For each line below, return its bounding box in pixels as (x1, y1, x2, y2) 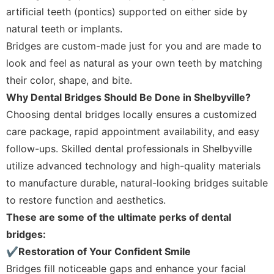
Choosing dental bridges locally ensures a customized (6, 108, 257, 120)
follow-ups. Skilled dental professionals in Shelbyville (6, 143, 252, 155)
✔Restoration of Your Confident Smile (6, 245, 191, 257)
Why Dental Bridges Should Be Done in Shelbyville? (6, 91, 251, 103)
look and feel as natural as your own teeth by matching (6, 57, 262, 69)
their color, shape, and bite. (6, 74, 132, 86)
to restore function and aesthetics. (6, 194, 166, 206)
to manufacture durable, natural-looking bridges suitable (6, 177, 268, 189)
